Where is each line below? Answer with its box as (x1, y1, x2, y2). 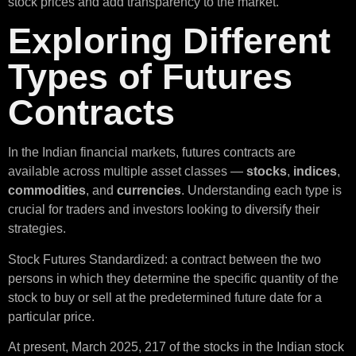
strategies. (8, 222, 66, 236)
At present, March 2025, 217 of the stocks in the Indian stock (8, 339, 344, 354)
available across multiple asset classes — (8, 164, 246, 179)
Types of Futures (8, 56, 292, 98)
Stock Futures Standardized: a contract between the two (8, 252, 321, 266)
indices (293, 164, 337, 179)
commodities (8, 184, 86, 198)
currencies (117, 184, 181, 198)
